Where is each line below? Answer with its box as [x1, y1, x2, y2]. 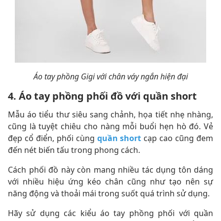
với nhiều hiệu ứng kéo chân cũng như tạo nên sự [8, 176, 213, 187]
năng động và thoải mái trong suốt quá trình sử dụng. [8, 187, 210, 199]
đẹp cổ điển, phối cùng [8, 132, 97, 144]
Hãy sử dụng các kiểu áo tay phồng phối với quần [8, 207, 213, 219]
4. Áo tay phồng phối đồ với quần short [8, 89, 197, 103]
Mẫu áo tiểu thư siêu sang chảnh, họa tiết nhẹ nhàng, [8, 109, 213, 120]
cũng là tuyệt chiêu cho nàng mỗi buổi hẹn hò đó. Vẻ [8, 120, 213, 132]
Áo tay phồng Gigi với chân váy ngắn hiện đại [33, 71, 188, 82]
